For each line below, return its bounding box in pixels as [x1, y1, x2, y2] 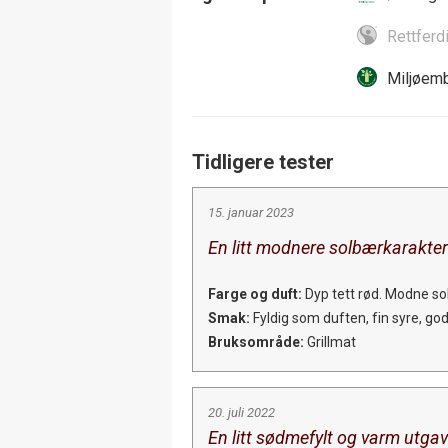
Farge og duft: [208, 285, 302, 302]
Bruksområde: [208, 333, 304, 350]
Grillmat [304, 333, 356, 350]
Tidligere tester [192, 149, 334, 174]
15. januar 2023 [208, 204, 294, 220]
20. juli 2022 [208, 404, 275, 420]
